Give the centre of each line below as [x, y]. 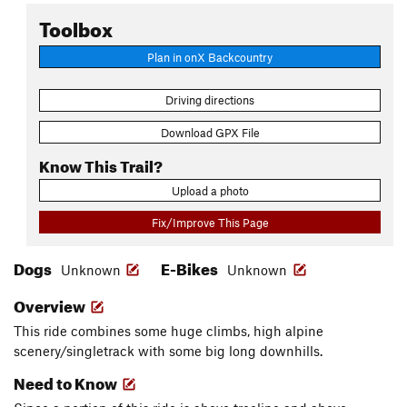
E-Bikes [191, 267]
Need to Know [67, 382]
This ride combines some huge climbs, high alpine [169, 331]
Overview [51, 304]
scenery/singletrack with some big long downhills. [168, 351]
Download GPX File [210, 132]
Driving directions [210, 100]
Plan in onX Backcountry [210, 57]
